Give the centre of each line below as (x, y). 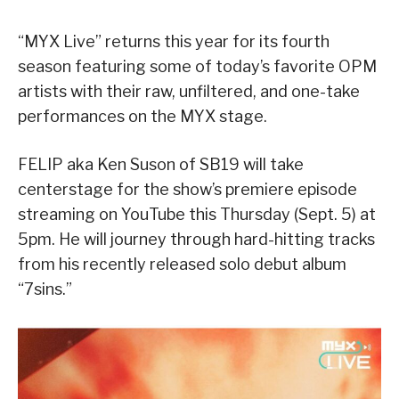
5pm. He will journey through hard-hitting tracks (196, 240)
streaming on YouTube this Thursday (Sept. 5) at (197, 215)
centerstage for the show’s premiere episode (187, 190)
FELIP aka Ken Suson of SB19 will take (161, 165)
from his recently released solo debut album (182, 265)
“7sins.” (45, 289)
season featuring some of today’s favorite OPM (197, 67)
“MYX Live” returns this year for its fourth (174, 42)
